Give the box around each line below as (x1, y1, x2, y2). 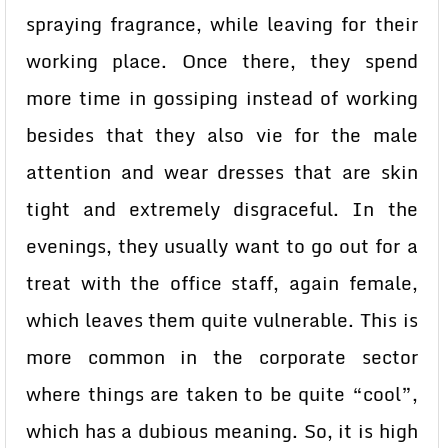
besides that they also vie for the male (26, 120, 418, 150)
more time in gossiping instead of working (26, 83, 418, 113)
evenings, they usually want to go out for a (26, 231, 418, 261)
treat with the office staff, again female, (26, 268, 418, 298)
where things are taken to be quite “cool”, (26, 379, 418, 409)
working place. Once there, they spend (26, 46, 418, 76)
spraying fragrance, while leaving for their (26, 9, 418, 39)
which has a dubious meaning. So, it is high (26, 416, 418, 446)
